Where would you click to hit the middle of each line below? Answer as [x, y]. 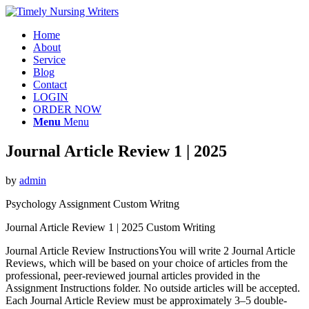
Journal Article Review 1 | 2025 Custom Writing [110, 227]
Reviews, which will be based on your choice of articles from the [147, 263]
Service [49, 60]
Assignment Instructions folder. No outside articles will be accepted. [153, 288]
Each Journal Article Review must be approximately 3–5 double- [146, 300]
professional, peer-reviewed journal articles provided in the [133, 275]
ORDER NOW [67, 109]
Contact [50, 84]
